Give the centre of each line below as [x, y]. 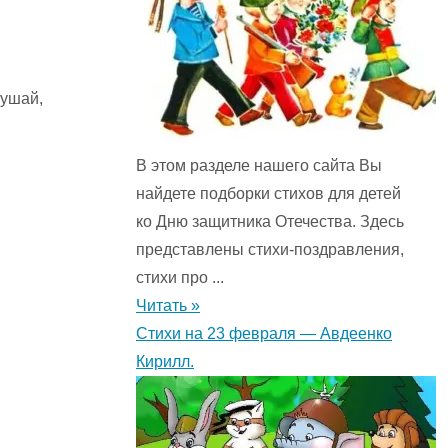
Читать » [168, 306]
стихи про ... [180, 278]
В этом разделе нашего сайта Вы [259, 166]
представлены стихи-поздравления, [270, 250]
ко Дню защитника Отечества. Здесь [270, 222]
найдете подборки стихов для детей [268, 194]
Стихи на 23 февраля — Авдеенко [264, 334]
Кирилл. [165, 362]
